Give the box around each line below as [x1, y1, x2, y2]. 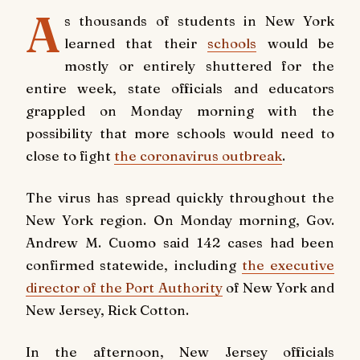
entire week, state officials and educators [26, 80, 334, 96]
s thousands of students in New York [63, 12, 334, 29]
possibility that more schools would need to [26, 125, 334, 141]
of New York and [222, 278, 334, 296]
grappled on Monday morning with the [26, 102, 334, 119]
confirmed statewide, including [26, 256, 242, 273]
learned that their [63, 35, 208, 51]
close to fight [26, 147, 114, 164]
